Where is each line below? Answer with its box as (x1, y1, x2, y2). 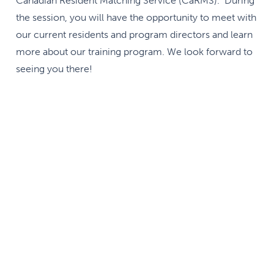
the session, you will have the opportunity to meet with (16, 11, 256, 23)
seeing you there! (16, 62, 92, 75)
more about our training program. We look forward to (16, 45, 253, 57)
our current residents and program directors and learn (16, 28, 253, 40)
